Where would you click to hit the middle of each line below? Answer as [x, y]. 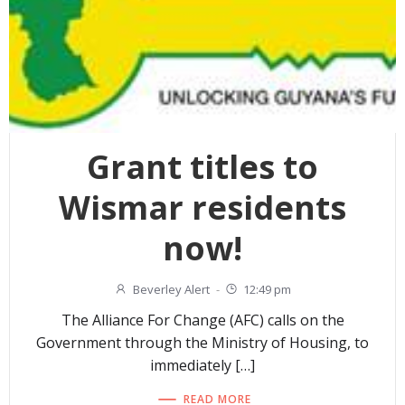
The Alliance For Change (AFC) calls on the [202, 320]
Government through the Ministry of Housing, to [202, 343]
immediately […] [202, 366]
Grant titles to [202, 167]
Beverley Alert [171, 290]
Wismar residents [202, 208]
